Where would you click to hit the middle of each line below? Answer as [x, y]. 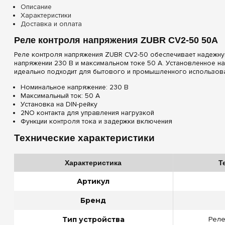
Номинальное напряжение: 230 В [75, 87]
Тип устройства [93, 219]
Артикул [93, 181]
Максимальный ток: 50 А [61, 95]
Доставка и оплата [51, 24]
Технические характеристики [84, 138]
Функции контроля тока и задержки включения [97, 121]
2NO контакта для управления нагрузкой [88, 113]
